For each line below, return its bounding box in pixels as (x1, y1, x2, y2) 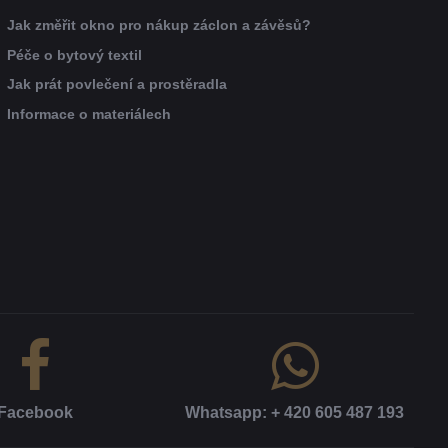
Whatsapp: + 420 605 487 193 (185, 403, 405, 421)
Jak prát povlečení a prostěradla (7, 76, 228, 93)
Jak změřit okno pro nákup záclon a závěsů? (7, 16, 312, 33)
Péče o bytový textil (7, 46, 143, 63)
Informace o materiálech (7, 106, 172, 123)
